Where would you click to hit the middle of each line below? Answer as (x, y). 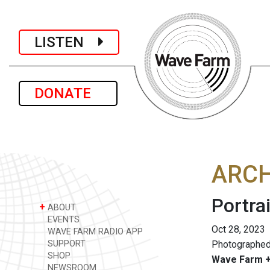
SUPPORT (65, 244)
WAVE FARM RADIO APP (94, 232)
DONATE (68, 93)
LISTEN (66, 42)
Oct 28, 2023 (238, 229)
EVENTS (62, 220)
